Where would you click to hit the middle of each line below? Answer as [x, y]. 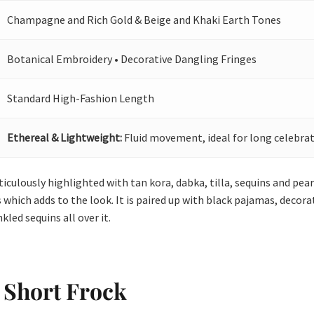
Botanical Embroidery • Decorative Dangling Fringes [132, 59]
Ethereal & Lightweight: [65, 138]
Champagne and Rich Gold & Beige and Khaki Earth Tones [144, 20]
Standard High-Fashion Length [81, 98]
